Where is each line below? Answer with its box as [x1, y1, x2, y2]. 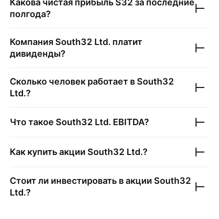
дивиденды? [10, 48, 66, 59]
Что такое [10, 117, 56, 127]
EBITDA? [111, 117, 149, 127]
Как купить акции [10, 147, 88, 157]
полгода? [10, 9, 51, 19]
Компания [10, 37, 55, 47]
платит [110, 37, 142, 47]
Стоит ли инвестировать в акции [10, 175, 154, 186]
